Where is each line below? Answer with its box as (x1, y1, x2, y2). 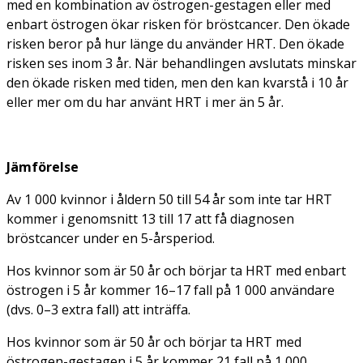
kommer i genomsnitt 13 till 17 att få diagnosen (6, 209, 294, 228)
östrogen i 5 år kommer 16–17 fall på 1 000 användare (6, 280, 335, 299)
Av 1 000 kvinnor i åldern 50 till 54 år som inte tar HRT (6, 190, 332, 208)
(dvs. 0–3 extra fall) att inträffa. (6, 300, 190, 318)
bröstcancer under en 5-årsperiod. (6, 228, 215, 247)
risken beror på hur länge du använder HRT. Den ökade (6, 34, 344, 53)
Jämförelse (6, 157, 79, 176)
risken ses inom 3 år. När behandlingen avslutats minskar (6, 53, 357, 72)
